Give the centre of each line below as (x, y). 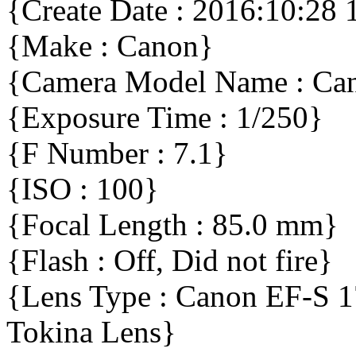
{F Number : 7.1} (117, 153)
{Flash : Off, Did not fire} (170, 261)
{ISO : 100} (83, 189)
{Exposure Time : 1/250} (165, 118)
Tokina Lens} (91, 332)
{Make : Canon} (110, 46)
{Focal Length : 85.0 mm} (172, 225)
